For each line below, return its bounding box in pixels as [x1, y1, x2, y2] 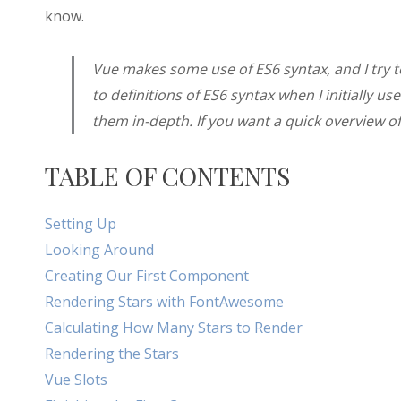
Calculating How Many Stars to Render [44, 318, 303, 338]
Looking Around [44, 240, 154, 260]
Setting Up [44, 214, 116, 235]
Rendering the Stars [44, 344, 179, 364]
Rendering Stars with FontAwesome [44, 292, 284, 312]
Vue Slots [44, 370, 107, 390]
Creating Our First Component [44, 266, 249, 286]
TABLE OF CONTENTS [44, 159, 290, 193]
